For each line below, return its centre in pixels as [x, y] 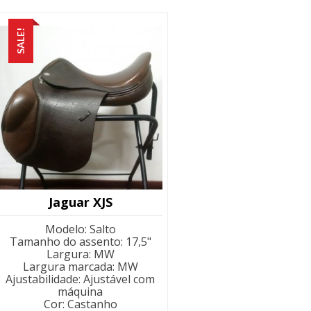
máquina [81, 292]
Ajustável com [119, 279]
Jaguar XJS [80, 202]
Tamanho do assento [65, 242]
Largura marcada [67, 267]
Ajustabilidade [42, 279]
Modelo [65, 229]
